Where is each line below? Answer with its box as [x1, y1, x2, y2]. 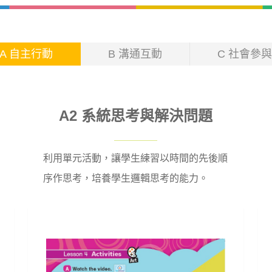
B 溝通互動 [108, 47, 162, 60]
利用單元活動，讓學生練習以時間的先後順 [43, 152, 228, 163]
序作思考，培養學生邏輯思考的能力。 [43, 172, 209, 183]
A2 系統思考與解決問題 [59, 107, 213, 124]
